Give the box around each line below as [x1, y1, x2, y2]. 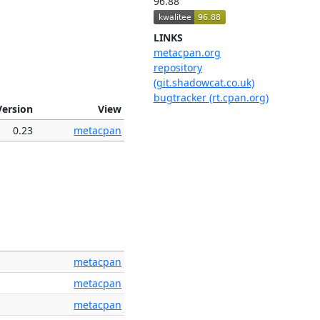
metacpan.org [153, 46, 221, 60]
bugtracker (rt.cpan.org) [153, 91, 269, 105]
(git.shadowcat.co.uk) [153, 76, 254, 90]
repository [153, 61, 202, 75]
